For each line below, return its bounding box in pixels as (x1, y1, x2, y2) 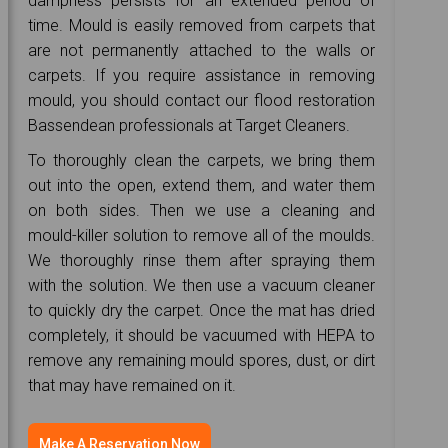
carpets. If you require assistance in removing (28, 65, 376, 85)
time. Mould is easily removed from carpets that (28, 15, 376, 35)
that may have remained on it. (28, 375, 237, 395)
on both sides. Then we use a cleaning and (28, 200, 376, 220)
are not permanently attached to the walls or (28, 40, 376, 60)
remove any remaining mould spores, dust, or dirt (28, 350, 376, 370)
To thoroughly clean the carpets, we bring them (28, 150, 376, 170)
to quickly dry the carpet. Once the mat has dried (28, 300, 376, 320)
